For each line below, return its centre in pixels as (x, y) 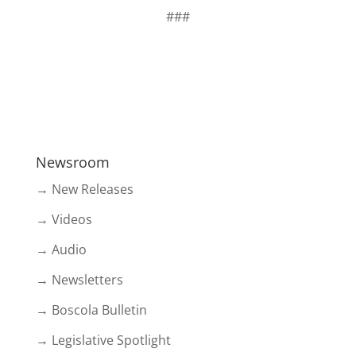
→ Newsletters (79, 280)
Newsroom (72, 163)
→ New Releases (84, 190)
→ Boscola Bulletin (91, 310)
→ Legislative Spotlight (103, 341)
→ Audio (61, 250)
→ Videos (64, 220)
